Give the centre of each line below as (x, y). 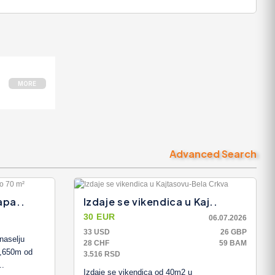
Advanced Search (213, 154)
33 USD (96, 232)
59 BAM (233, 243)
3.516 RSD (102, 254)
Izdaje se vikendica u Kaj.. (150, 201)
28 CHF (96, 243)
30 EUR (99, 216)
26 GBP (234, 232)
